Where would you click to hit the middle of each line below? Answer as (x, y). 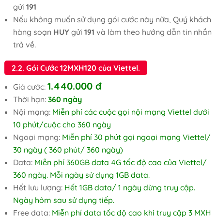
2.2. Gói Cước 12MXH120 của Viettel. (76, 68)
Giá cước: (29, 87)
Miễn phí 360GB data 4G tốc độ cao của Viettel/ (120, 162)
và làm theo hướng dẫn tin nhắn (153, 32)
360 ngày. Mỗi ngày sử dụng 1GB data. (81, 175)
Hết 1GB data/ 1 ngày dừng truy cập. (129, 187)
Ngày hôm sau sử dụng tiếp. (63, 200)
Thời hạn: (30, 99)
